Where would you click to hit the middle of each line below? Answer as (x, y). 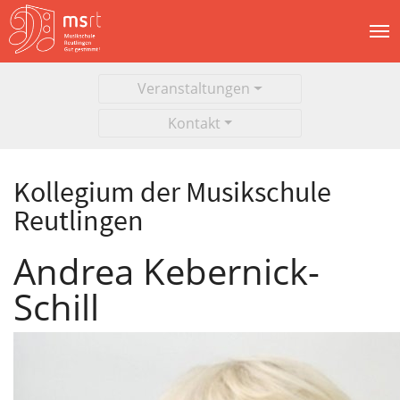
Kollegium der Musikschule (172, 192)
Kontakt (194, 124)
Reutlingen (79, 221)
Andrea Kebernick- (167, 271)
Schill (56, 306)
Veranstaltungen (194, 89)
